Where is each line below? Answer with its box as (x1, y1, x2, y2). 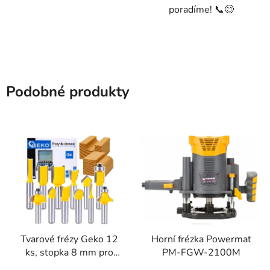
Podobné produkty (6, 81, 130, 101)
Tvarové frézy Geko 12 (20, 233, 118, 246)
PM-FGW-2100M (162, 246, 240, 260)
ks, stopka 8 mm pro (25, 246, 113, 260)
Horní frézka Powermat (151, 233, 251, 246)
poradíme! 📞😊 (168, 2, 234, 16)
